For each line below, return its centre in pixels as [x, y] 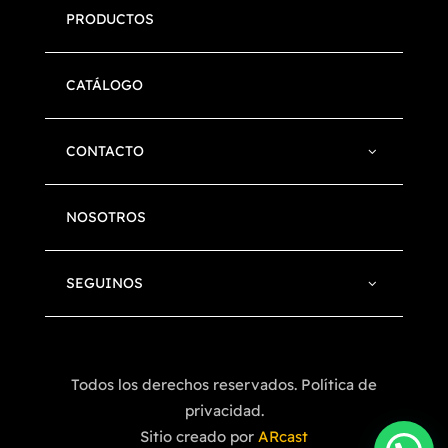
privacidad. [224, 410]
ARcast [283, 436]
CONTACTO [104, 151]
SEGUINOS [104, 283]
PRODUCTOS [109, 19]
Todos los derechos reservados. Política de [224, 384]
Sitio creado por [199, 436]
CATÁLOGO [104, 85]
